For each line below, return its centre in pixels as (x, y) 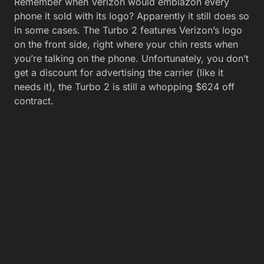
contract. (34, 101)
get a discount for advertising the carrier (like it (119, 72)
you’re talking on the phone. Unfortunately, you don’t (131, 58)
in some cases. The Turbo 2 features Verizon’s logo (128, 30)
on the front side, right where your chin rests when (126, 44)
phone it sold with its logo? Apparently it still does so (132, 16)
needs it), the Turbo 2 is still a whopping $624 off (124, 87)
